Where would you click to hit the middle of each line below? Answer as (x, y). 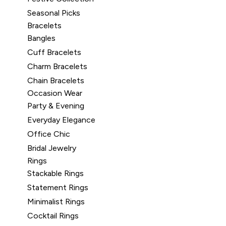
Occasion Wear (55, 93)
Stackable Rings (55, 173)
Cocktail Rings (53, 216)
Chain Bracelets (56, 80)
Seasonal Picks (54, 13)
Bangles (41, 38)
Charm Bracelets (57, 66)
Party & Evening (56, 106)
